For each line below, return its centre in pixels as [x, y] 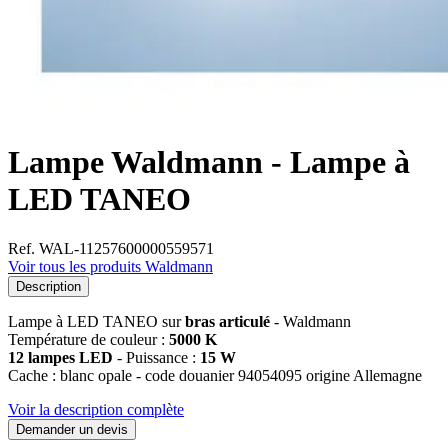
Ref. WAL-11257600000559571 [111, 248]
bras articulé [227, 321]
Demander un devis [72, 429]
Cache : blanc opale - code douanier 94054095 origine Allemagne [215, 375]
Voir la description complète [96, 409]
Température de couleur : [88, 339]
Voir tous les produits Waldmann [110, 266]
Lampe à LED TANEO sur [96, 321]
